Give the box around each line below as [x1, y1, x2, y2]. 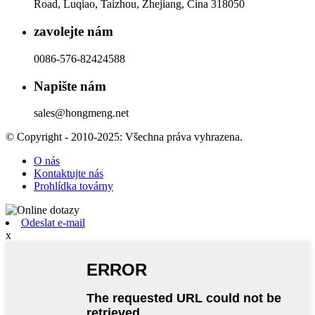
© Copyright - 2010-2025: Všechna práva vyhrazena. [6, 131, 243, 143]
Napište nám [34, 78, 106, 94]
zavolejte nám [34, 24, 113, 39]
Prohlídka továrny [34, 180, 113, 193]
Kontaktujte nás [34, 167, 103, 180]
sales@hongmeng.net [34, 107, 129, 120]
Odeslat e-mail [21, 217, 85, 229]
